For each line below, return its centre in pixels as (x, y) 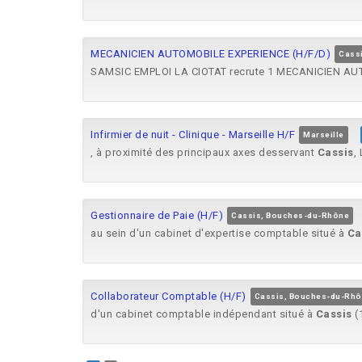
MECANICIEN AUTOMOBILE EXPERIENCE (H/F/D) (210, 54)
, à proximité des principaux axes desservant (204, 152)
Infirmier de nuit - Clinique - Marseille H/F (193, 135)
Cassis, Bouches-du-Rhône (290, 215)
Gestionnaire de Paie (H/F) (157, 215)
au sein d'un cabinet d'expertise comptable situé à (219, 233)
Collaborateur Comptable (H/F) (168, 296)
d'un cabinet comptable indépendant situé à (203, 314)
